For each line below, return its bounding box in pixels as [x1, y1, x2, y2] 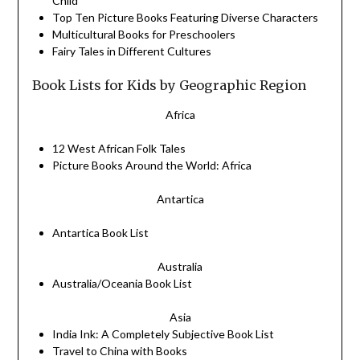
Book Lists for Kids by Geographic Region [31, 77, 306, 94]
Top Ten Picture [51, 10, 137, 25]
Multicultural [51, 27, 118, 42]
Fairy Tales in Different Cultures [51, 44, 211, 59]
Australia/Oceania [51, 276, 145, 291]
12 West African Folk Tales [51, 141, 186, 156]
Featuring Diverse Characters [167, 10, 318, 25]
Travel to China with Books [51, 344, 187, 358]
